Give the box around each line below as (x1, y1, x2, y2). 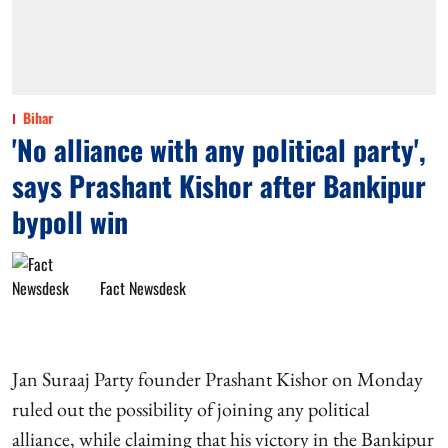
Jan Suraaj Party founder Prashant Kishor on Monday (12, 365, 423, 392)
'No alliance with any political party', (12, 128, 426, 170)
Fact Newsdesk (100, 275, 186, 300)
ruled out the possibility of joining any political (12, 395, 370, 422)
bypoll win (12, 200, 128, 242)
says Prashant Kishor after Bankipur (12, 164, 426, 206)
